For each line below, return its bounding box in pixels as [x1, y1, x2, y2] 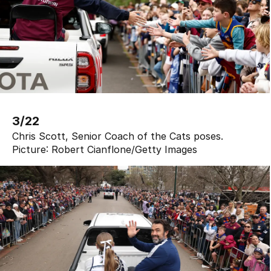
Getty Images [135, 143, 197, 156]
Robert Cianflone [51, 143, 131, 156]
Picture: [12, 143, 51, 156]
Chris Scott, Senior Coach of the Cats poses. [12, 130, 223, 143]
